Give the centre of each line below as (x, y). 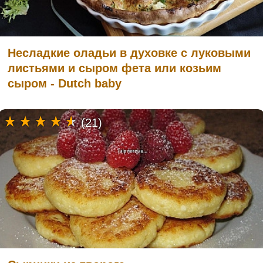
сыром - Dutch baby (65, 83)
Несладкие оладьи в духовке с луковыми (129, 53)
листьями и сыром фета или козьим (114, 68)
